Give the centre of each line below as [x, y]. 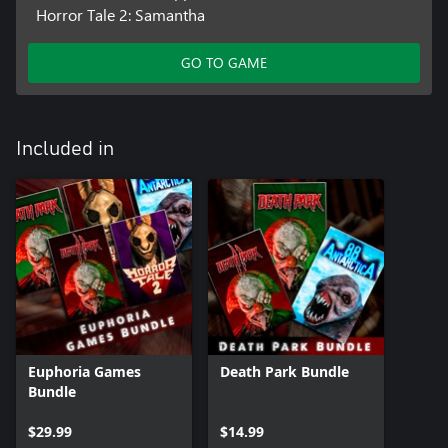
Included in [65, 149]
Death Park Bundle [284, 372]
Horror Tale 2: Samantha [120, 15]
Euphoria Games [84, 372]
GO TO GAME [224, 63]
